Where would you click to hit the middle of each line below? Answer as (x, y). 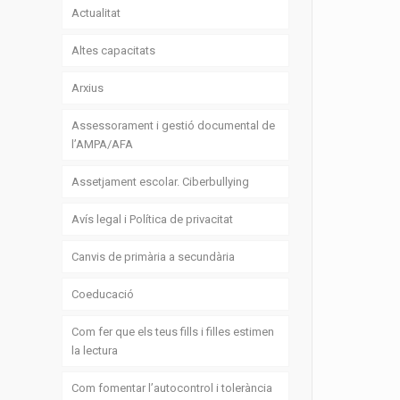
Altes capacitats (114, 51)
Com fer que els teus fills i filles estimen (173, 332)
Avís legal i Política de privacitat (153, 220)
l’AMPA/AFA (103, 145)
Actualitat (96, 13)
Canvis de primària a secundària (154, 257)
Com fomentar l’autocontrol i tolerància (172, 388)
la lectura (95, 351)
